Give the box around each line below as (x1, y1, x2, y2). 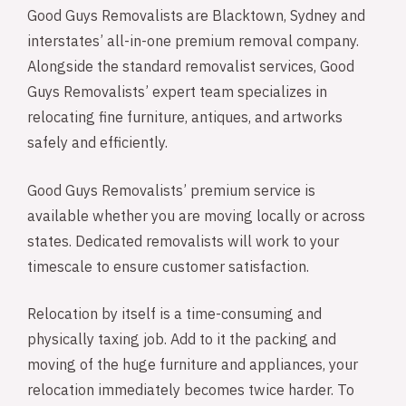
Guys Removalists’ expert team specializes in (27, 82, 327, 103)
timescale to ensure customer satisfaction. (27, 256, 309, 278)
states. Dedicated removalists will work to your (27, 231, 339, 253)
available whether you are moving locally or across (27, 206, 365, 227)
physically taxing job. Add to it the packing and (27, 330, 336, 352)
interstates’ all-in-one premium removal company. (27, 31, 359, 53)
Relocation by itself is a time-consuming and (27, 304, 322, 326)
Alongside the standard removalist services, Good (27, 56, 354, 78)
